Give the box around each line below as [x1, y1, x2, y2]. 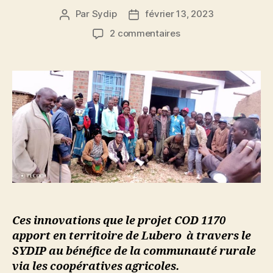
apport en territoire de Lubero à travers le [12, 229, 251, 243]
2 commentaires [110, 27, 180, 39]
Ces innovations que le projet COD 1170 [12, 213, 225, 228]
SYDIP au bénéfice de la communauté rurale [12, 244, 256, 258]
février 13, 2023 [145, 8, 214, 19]
